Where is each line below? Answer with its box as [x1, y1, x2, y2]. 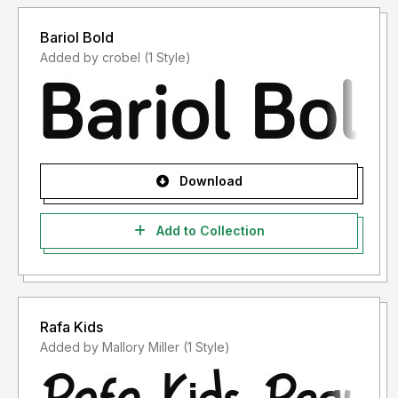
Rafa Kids [40, 318, 103, 337]
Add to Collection [152, 223, 265, 239]
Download [175, 173, 243, 189]
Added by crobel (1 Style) [144, 50, 191, 66]
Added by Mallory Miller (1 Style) [183, 339, 230, 355]
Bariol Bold [40, 28, 114, 47]
